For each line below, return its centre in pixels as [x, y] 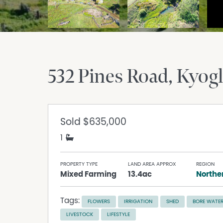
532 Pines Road [108, 77]
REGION [205, 164]
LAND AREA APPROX [152, 164]
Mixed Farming [88, 174]
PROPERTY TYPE [79, 164]
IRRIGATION [138, 202]
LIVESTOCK [80, 215]
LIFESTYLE [118, 215]
